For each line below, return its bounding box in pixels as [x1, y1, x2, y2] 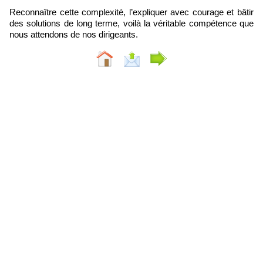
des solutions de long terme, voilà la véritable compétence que [9, 18, 254, 28]
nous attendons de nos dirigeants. [9, 29, 138, 39]
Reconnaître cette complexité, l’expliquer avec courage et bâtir [9, 6, 254, 17]
